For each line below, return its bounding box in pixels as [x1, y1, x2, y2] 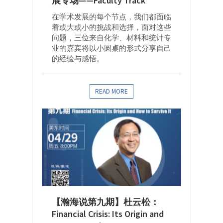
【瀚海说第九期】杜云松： [52, 196, 159, 208]
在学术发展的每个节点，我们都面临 [52, 12, 171, 22]
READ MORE [95, 87, 128, 96]
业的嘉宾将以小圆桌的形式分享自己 [52, 43, 171, 53]
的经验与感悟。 [52, 54, 104, 64]
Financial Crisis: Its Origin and [52, 208, 164, 220]
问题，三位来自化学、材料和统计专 [52, 33, 171, 43]
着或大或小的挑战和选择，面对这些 [52, 22, 171, 32]
